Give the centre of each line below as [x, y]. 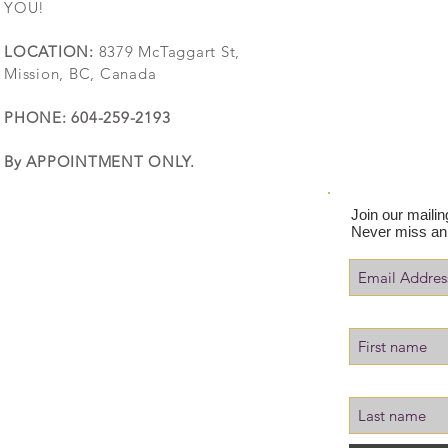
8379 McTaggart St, [166, 52]
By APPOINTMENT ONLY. [102, 162]
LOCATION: [49, 52]
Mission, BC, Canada [80, 74]
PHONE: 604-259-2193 [87, 118]
